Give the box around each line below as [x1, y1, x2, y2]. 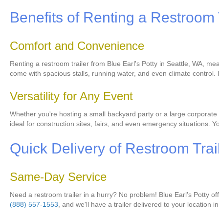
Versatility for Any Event [10, 89, 133, 103]
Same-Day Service [10, 170, 107, 184]
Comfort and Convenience [10, 39, 144, 53]
